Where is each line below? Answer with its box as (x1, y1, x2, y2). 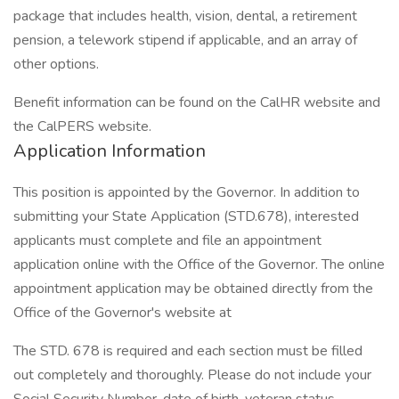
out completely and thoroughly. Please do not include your (13, 365, 371, 385)
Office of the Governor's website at (13, 303, 235, 322)
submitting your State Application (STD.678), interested (13, 207, 359, 226)
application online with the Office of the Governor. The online (13, 255, 385, 274)
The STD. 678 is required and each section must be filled (13, 341, 362, 361)
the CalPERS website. (13, 117, 151, 136)
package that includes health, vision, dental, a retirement (13, 6, 357, 26)
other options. (13, 54, 99, 74)
